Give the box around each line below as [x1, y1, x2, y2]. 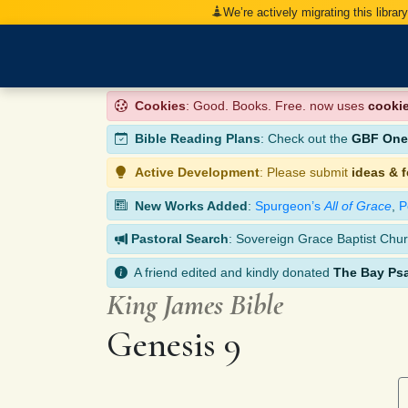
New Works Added [135, 198, 248, 213]
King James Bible [107, 286, 283, 322]
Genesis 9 [107, 321, 241, 366]
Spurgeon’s [255, 198, 324, 213]
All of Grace [324, 198, 392, 213]
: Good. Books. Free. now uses [186, 97, 368, 113]
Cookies [135, 97, 186, 113]
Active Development [135, 164, 260, 179]
